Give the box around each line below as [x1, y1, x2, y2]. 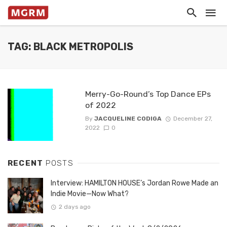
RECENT [8, 159, 46, 168]
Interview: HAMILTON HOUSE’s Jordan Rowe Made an [51, 179, 218, 188]
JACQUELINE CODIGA [94, 115, 162, 123]
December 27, [173, 115, 212, 123]
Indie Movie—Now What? [51, 190, 129, 199]
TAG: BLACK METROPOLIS [8, 41, 133, 53]
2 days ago [58, 203, 91, 211]
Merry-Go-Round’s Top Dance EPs [85, 89, 211, 99]
